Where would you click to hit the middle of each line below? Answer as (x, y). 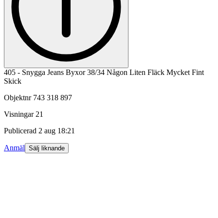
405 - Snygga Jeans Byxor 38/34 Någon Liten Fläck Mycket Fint (104, 72)
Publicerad (20, 130)
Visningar (19, 114)
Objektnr (18, 97)
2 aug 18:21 (57, 130)
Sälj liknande (47, 148)
